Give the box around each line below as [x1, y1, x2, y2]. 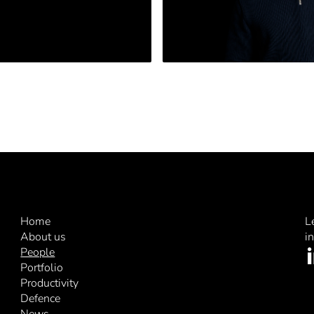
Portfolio [20, 260, 64, 275]
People [20, 245, 55, 260]
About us [20, 229, 67, 245]
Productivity [20, 275, 79, 291]
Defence [20, 291, 61, 306]
